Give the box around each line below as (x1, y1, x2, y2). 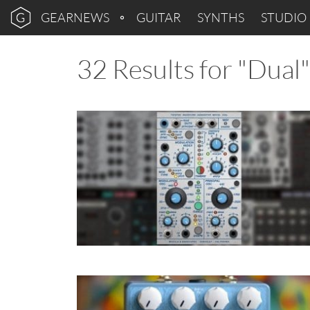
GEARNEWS (41, 10, 109, 25)
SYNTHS (197, 10, 244, 25)
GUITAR (136, 10, 181, 25)
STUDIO (261, 10, 307, 25)
